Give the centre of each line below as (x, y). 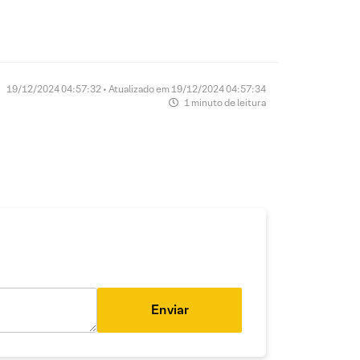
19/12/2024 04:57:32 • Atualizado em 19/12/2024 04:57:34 (136, 89)
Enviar (170, 310)
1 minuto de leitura (224, 102)
